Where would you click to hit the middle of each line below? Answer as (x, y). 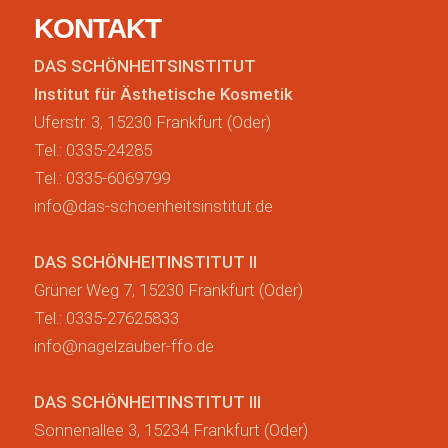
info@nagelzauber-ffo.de (123, 346)
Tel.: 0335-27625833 (106, 318)
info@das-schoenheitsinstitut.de (153, 206)
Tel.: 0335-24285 (92, 150)
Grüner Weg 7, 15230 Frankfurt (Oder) (168, 290)
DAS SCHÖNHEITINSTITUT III (147, 402)
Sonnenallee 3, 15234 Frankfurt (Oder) (170, 430)
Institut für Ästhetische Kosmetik (163, 94)
